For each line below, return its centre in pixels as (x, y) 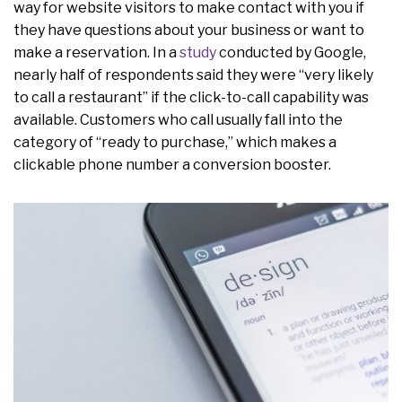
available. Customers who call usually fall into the (178, 120)
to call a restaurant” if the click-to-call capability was (191, 98)
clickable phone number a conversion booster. (172, 165)
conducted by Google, (291, 53)
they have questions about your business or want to (189, 31)
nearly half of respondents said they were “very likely (193, 75)
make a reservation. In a (96, 53)
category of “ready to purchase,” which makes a (175, 143)
